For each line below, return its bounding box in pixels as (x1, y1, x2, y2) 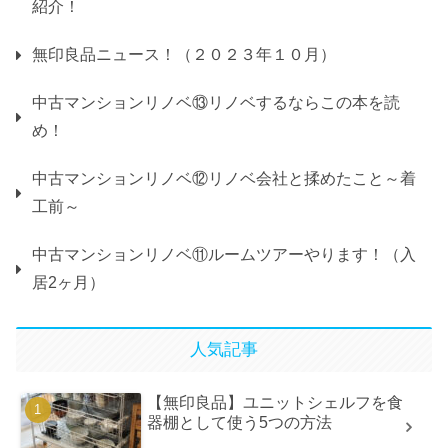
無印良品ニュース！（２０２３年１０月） (32, 46, 336, 64)
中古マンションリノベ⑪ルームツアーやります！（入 (32, 246, 416, 264)
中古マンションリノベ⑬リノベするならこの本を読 (32, 94, 400, 112)
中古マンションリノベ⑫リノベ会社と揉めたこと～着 (32, 170, 416, 188)
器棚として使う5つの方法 (147, 413, 333, 431)
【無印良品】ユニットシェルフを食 (147, 393, 404, 411)
